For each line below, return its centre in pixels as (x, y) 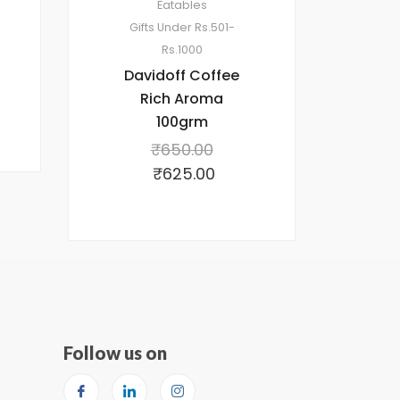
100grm (182, 121)
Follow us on (115, 352)
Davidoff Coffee (182, 75)
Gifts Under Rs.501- (182, 27)
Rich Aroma (182, 98)
